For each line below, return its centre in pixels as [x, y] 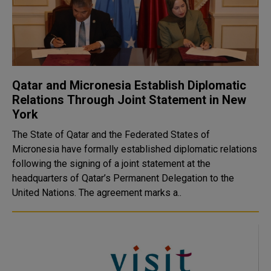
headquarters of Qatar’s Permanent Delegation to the [123, 178]
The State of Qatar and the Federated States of [111, 135]
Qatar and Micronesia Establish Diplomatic [129, 85]
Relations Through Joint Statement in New [129, 100]
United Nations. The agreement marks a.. [97, 193]
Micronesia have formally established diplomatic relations [135, 149]
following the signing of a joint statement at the [111, 164]
